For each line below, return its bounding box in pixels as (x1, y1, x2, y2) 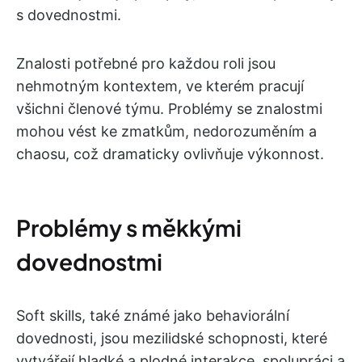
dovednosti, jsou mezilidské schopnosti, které (16, 330, 327, 347)
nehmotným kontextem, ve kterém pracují (16, 78, 304, 95)
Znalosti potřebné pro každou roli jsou (16, 55, 276, 72)
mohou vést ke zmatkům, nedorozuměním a (16, 123, 317, 140)
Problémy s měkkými (16, 213, 242, 242)
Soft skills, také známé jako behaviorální (16, 307, 289, 324)
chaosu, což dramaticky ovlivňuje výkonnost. (16, 145, 324, 162)
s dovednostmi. (16, 6, 121, 23)
